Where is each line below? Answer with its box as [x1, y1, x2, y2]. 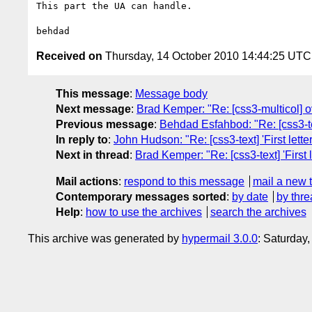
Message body [135, 87, 208, 100]
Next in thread [56, 148, 130, 161]
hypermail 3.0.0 [182, 232, 258, 244]
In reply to [56, 133, 108, 146]
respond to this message [124, 175, 244, 187]
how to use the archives [86, 205, 202, 218]
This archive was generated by [28, 232, 182, 244]
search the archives [210, 205, 306, 218]
